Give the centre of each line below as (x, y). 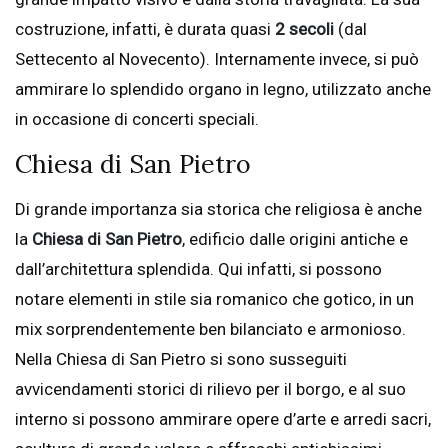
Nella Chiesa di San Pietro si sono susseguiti (181, 359)
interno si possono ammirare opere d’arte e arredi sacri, (223, 419)
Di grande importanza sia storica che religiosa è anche (218, 209)
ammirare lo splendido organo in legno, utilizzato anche (223, 89)
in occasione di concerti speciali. (137, 119)
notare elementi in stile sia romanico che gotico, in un (214, 299)
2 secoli (304, 29)
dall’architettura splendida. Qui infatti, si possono (198, 269)
